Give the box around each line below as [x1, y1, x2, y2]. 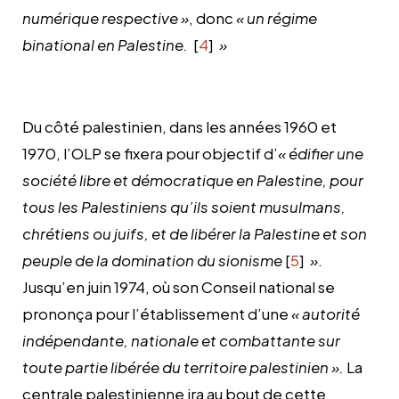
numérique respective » [22, 7, 189, 28]
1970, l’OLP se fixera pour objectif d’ [22, 142, 278, 163]
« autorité [291, 303, 360, 323]
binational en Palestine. [22, 34, 188, 54]
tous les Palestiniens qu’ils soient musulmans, [22, 196, 346, 216]
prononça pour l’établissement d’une [22, 303, 291, 323]
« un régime [236, 7, 317, 28]
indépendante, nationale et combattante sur [22, 330, 340, 350]
